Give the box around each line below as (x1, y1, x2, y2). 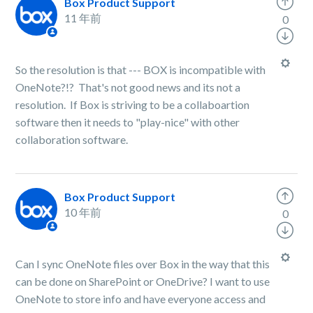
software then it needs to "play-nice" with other (15, 115, 240, 129)
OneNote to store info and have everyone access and (15, 292, 266, 305)
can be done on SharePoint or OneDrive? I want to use (15, 275, 270, 288)
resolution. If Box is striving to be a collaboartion (15, 98, 250, 111)
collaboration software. (15, 133, 129, 146)
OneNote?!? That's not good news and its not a (15, 80, 241, 94)
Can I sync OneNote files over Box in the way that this (15, 257, 270, 270)
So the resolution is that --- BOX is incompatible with (15, 63, 266, 76)
